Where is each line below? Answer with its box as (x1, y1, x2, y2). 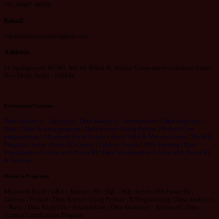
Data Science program (23, 125, 81, 132)
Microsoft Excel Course (44, 132, 107, 140)
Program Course (4, 140, 46, 148)
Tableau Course (99, 140, 140, 148)
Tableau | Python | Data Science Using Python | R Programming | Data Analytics (4, 195, 214, 203)
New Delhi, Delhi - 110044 (4, 71, 75, 79)
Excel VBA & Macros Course (111, 132, 188, 140)
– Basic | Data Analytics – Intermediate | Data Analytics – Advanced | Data (4, 203, 198, 211)
